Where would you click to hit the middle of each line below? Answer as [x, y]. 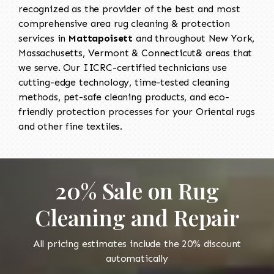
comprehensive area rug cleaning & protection [124, 23]
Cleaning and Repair [137, 217]
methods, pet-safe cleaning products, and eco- [124, 97]
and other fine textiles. [71, 126]
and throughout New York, [194, 38]
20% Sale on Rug [137, 190]
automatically [137, 258]
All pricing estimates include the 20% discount [137, 243]
